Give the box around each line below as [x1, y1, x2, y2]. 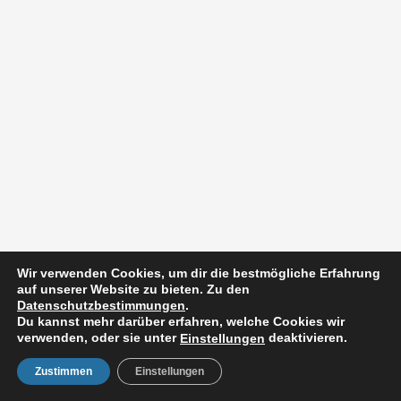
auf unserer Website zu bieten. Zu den [17, 281, 250, 296]
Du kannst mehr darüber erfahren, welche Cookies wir [17, 313, 345, 328]
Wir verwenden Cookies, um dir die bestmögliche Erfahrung [17, 265, 380, 280]
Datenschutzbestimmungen [17, 297, 185, 312]
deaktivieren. [265, 329, 347, 345]
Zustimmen [35, 365, 92, 378]
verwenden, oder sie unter [17, 329, 180, 345]
